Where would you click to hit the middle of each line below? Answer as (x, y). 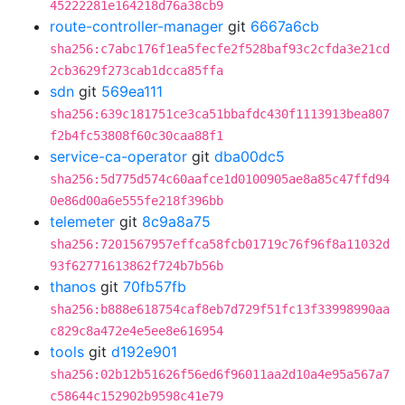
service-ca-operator (118, 156)
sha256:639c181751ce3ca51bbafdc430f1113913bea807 (220, 114)
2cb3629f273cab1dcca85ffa (137, 71)
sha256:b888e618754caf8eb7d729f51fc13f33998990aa (220, 309)
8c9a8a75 (176, 221)
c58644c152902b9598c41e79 (137, 396)
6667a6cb (285, 26)
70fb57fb (155, 287)
